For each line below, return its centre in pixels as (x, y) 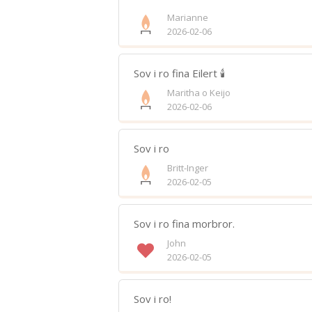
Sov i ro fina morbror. (184, 224)
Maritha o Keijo (198, 93)
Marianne (187, 17)
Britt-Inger (187, 168)
